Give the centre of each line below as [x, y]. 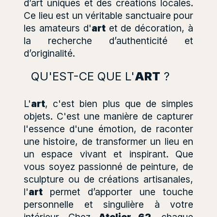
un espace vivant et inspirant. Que [108, 154]
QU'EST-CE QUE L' [83, 76]
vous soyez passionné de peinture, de [108, 166]
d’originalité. [49, 53]
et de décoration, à [149, 28]
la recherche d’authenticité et [108, 40]
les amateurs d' [58, 28]
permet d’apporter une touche [118, 192]
